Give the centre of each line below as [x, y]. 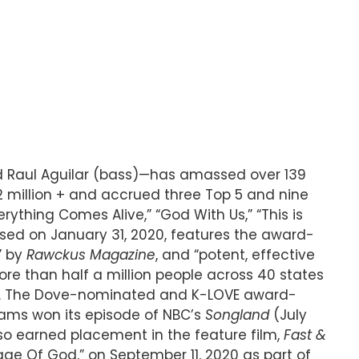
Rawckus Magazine [91, 254]
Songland [239, 315]
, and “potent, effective [235, 254]
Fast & [305, 335]
